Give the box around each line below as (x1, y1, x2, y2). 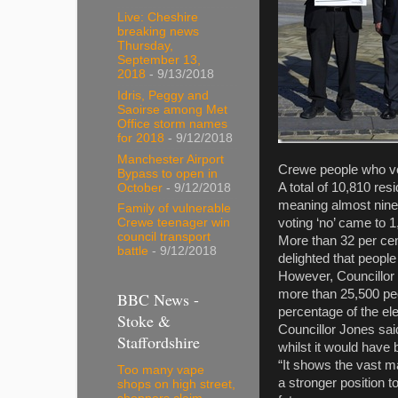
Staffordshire (117, 330, 200, 353)
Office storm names (117, 116, 227, 131)
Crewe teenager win (117, 216, 230, 230)
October (117, 180, 163, 195)
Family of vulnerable (117, 202, 231, 216)
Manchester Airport (117, 152, 224, 166)
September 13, (117, 53, 201, 68)
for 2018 (117, 131, 164, 145)
